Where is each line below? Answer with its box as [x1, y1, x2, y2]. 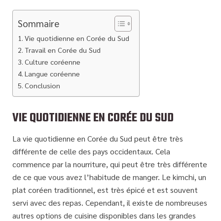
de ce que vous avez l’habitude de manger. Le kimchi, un [12, 172, 206, 183]
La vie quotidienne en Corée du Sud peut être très [12, 133, 183, 144]
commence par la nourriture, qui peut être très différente [12, 159, 207, 170]
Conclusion [24, 81, 60, 90]
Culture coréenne [24, 57, 80, 67]
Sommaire [18, 16, 59, 29]
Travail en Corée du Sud [24, 45, 101, 55]
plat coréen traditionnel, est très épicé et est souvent [12, 184, 198, 195]
